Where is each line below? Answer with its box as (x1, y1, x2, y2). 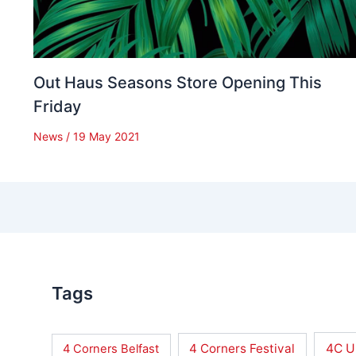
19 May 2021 (73, 130, 141, 144)
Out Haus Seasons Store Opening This (33, 73, 323, 93)
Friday (33, 97, 82, 117)
